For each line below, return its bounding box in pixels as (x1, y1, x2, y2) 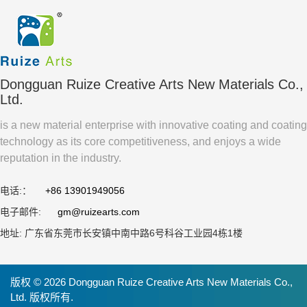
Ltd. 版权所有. (10, 291, 73, 303)
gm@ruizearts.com (58, 206, 140, 217)
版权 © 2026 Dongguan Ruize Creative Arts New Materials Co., (10, 276, 293, 288)
